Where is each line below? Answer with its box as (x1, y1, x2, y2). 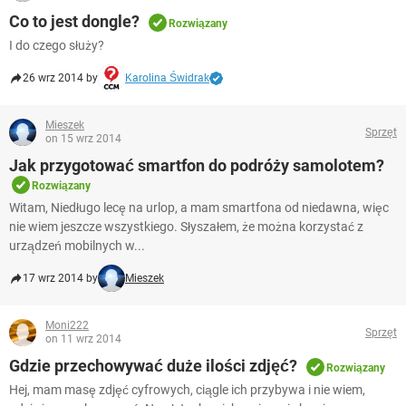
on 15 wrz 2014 (45, 132, 121, 146)
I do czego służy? (9, 38, 104, 53)
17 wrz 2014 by (23, 272, 98, 285)
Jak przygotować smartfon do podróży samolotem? (9, 156, 384, 176)
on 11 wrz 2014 (45, 333, 121, 346)
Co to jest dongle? (9, 12, 140, 32)
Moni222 (45, 319, 89, 333)
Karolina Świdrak (125, 72, 209, 85)
